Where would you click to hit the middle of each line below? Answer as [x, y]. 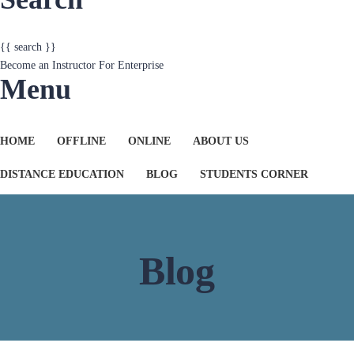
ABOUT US [221, 105]
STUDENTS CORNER [254, 138]
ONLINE [149, 105]
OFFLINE [81, 105]
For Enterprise [131, 29]
